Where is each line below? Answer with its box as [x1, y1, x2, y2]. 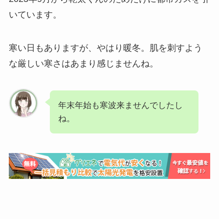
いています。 [8, 9, 62, 20]
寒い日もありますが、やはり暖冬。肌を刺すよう [8, 43, 202, 53]
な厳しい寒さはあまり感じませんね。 [8, 58, 158, 68]
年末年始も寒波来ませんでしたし [58, 101, 183, 110]
